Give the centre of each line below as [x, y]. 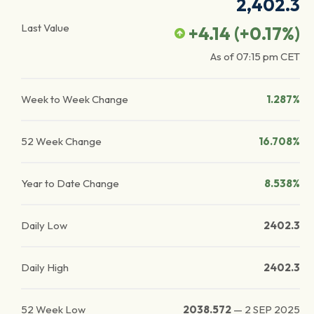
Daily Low [44, 225]
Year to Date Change [70, 183]
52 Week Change [61, 141]
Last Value [45, 28]
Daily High [45, 267]
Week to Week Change [75, 99]
